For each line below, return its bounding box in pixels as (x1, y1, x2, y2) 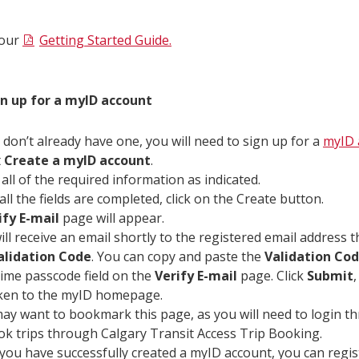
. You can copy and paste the (91, 247, 264, 265)
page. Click (237, 266, 307, 284)
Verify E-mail (155, 266, 237, 284)
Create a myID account (4, 151, 151, 169)
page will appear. (59, 208, 164, 227)
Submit (307, 266, 353, 284)
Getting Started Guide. (39, 30, 171, 49)
